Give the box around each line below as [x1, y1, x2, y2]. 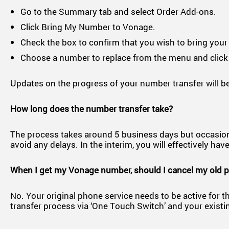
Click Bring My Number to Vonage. [20, 21, 155, 33]
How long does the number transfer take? [10, 103, 173, 114]
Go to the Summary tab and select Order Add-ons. [20, 6, 216, 17]
